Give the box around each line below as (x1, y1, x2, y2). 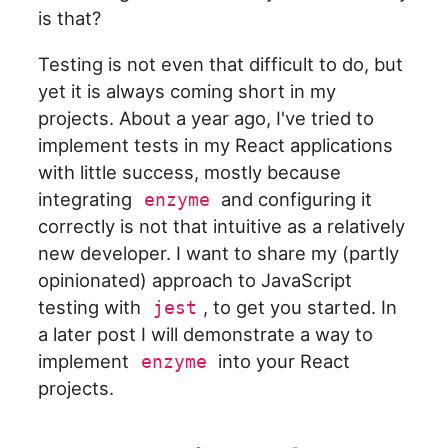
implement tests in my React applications (38, 133, 394, 156)
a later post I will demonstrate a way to (38, 322, 374, 345)
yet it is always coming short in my (38, 79, 337, 102)
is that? (38, 7, 102, 30)
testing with (38, 295, 147, 318)
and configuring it (216, 187, 373, 210)
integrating (38, 187, 138, 210)
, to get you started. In (203, 295, 398, 318)
